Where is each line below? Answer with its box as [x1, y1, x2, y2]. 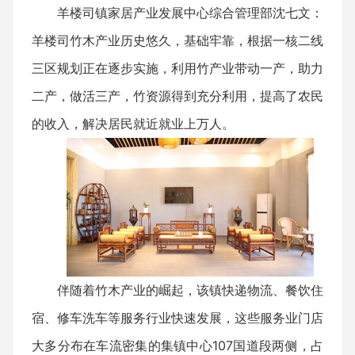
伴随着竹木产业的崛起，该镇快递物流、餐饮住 [57, 282, 323, 299]
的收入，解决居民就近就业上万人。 [32, 115, 235, 132]
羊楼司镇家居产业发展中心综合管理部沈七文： [57, 4, 323, 21]
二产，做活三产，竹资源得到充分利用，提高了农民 [32, 87, 323, 104]
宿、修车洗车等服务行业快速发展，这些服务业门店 [32, 310, 323, 326]
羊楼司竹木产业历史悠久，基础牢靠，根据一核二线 [32, 32, 323, 48]
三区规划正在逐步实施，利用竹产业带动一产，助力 [32, 59, 323, 76]
